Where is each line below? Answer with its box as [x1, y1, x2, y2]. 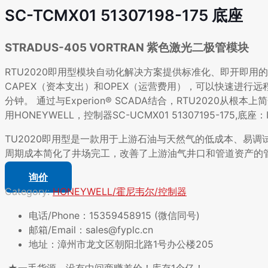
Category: [5, 185, 53, 198]
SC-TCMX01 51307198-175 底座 [5, 6, 243, 25]
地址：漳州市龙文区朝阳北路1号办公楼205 [29, 238, 214, 251]
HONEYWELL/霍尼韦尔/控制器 [53, 185, 187, 198]
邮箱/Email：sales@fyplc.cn [29, 224, 153, 236]
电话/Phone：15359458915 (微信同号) [29, 209, 200, 222]
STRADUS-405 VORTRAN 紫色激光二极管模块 [5, 41, 249, 55]
